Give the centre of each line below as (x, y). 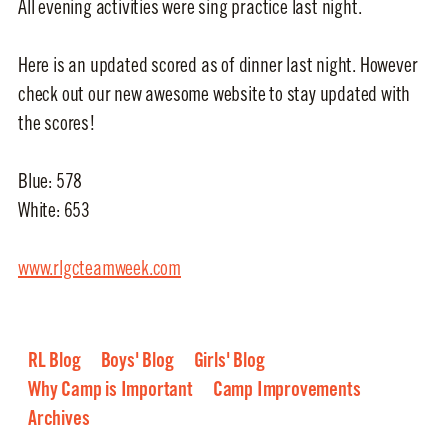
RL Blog (54, 360)
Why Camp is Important (110, 389)
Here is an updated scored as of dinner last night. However (218, 65)
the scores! (57, 123)
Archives (59, 418)
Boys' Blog (137, 360)
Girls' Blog (229, 360)
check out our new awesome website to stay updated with (214, 94)
